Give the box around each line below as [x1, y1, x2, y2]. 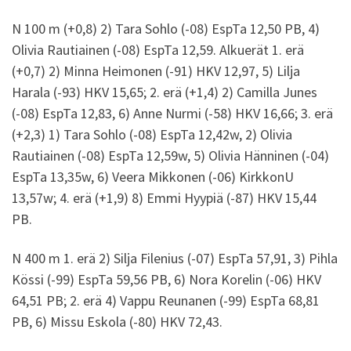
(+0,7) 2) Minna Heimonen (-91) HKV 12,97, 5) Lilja [12, 62, 300, 81]
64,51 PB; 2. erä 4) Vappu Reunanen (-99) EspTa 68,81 [12, 291, 320, 309]
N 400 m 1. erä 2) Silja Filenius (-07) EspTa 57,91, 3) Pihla [12, 248, 338, 267]
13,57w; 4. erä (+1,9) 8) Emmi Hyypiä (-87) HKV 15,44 [12, 189, 317, 208]
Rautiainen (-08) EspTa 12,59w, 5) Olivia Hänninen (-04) [12, 147, 329, 165]
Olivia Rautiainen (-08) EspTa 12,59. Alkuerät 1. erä [12, 41, 304, 60]
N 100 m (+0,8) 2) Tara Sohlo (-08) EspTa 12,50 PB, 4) [12, 20, 320, 38]
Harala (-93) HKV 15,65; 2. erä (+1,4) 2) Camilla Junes [12, 83, 317, 102]
